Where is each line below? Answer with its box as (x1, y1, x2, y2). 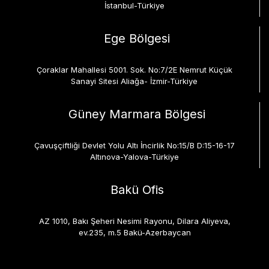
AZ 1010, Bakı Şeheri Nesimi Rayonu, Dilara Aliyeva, (38, 216, 231, 226)
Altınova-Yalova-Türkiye (89, 152, 179, 162)
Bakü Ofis (110, 183, 164, 197)
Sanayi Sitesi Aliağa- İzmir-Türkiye (71, 76, 198, 86)
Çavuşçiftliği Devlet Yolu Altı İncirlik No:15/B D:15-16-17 (34, 141, 235, 150)
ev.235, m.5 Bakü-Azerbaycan (78, 228, 191, 237)
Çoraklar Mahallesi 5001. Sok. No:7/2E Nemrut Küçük (36, 65, 232, 74)
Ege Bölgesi (103, 31, 170, 46)
